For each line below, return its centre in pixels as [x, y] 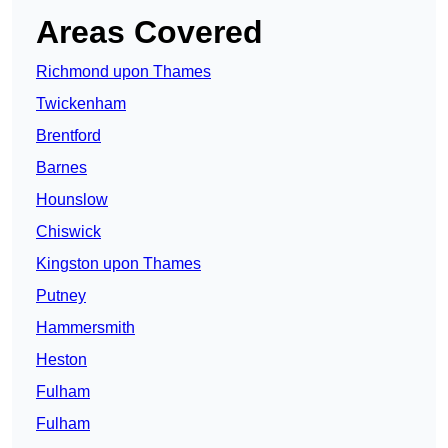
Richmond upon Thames [123, 72]
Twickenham [81, 104]
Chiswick [68, 232]
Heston [61, 360]
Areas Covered [149, 32]
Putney [61, 296]
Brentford [68, 136]
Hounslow [72, 200]
